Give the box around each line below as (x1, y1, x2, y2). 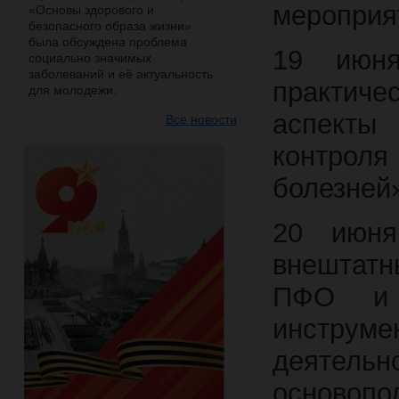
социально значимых (28, 51, 151, 65)
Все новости (166, 112, 237, 126)
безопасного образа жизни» (28, 19, 191, 33)
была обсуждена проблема (28, 35, 187, 49)
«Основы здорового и (28, 3, 154, 17)
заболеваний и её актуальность (28, 67, 213, 81)
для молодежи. (28, 83, 117, 97)
